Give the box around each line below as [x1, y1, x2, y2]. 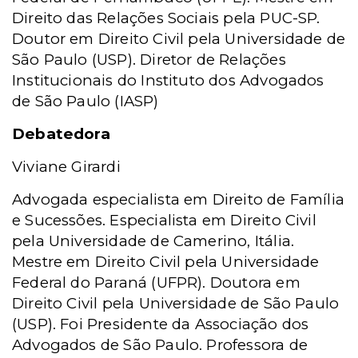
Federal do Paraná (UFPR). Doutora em [12, 273, 300, 292]
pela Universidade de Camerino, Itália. [12, 232, 295, 250]
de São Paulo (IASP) [12, 92, 159, 110]
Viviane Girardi [12, 157, 121, 176]
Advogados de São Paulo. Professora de [12, 336, 308, 354]
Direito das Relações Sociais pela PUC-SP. [12, 9, 320, 27]
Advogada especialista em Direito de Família [12, 190, 345, 209]
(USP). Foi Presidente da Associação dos [12, 315, 309, 333]
